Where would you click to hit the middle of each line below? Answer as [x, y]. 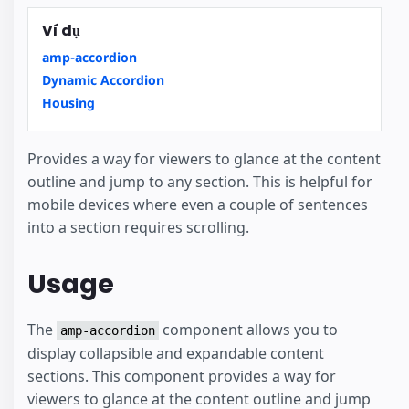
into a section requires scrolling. [138, 227]
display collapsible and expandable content [176, 354]
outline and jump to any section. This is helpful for [200, 181]
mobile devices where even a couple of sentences [198, 204]
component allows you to [248, 330]
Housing [68, 102]
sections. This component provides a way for [182, 377]
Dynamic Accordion [103, 79]
